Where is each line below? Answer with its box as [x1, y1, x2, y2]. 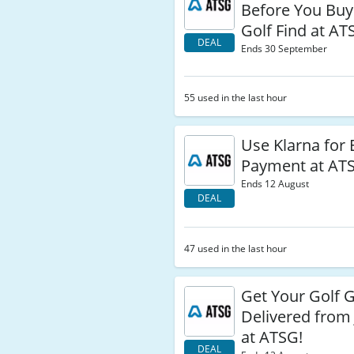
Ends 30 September [241, 42, 328, 55]
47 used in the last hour [184, 242, 288, 255]
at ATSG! [241, 326, 303, 348]
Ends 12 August [241, 177, 310, 190]
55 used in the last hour [184, 91, 288, 104]
